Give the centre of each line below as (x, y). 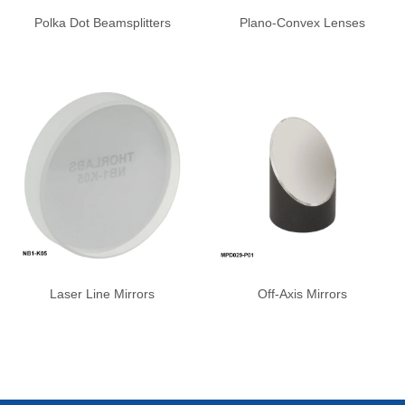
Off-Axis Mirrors (303, 294)
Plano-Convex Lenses (303, 22)
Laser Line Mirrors (103, 294)
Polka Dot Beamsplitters (102, 22)
